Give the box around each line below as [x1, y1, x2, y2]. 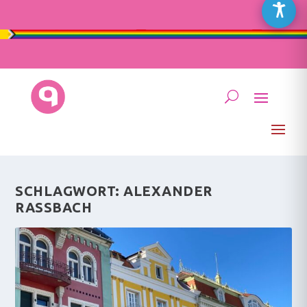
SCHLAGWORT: [15, 183, 124, 199]
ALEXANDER [123, 183, 212, 199]
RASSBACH [15, 199, 82, 215]
